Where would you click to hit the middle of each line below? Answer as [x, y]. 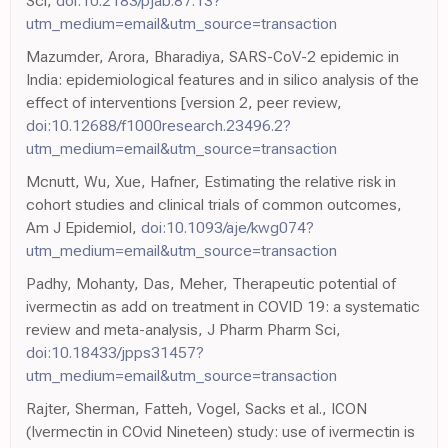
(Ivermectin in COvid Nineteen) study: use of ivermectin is [220, 432]
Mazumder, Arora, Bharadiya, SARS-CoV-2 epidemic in [212, 57]
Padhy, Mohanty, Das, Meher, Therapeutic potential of [211, 284]
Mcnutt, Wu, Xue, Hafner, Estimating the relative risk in [211, 182]
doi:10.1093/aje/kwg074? [227, 228]
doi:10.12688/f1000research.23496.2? [158, 126]
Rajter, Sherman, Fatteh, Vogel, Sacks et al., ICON [196, 409]
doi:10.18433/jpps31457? [115, 353]
